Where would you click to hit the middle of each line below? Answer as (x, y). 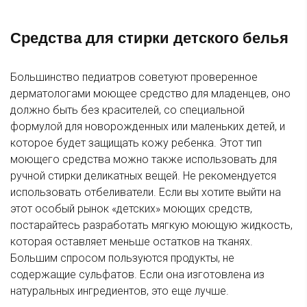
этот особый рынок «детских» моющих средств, (131, 209)
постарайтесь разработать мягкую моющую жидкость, (151, 225)
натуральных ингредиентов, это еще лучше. (120, 291)
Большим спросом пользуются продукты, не (122, 258)
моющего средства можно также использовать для (144, 160)
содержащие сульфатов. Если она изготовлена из (137, 275)
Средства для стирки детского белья (149, 38)
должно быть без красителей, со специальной (127, 110)
